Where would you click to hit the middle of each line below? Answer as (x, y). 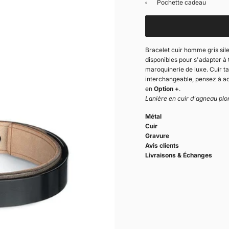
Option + (166, 88)
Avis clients (162, 145)
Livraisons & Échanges (179, 155)
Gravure (157, 135)
